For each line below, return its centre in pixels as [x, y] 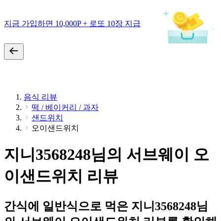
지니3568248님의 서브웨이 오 [107, 155]
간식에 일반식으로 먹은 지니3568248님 [106, 206]
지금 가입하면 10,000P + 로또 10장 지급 [72, 23]
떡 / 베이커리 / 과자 [65, 107]
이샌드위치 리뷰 [61, 176]
